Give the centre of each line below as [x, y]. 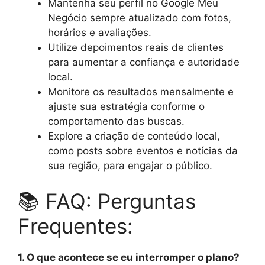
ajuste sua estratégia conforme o [126, 107]
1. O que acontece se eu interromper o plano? [129, 257]
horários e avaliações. [100, 33]
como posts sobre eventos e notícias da [143, 151]
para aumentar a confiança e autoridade [144, 62]
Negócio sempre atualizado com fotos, [140, 18]
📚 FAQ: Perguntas [107, 201]
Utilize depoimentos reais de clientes [136, 48]
